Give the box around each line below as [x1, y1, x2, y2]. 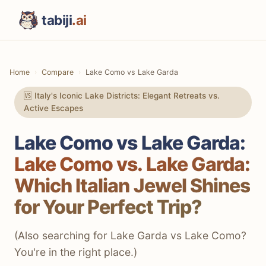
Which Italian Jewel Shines [14, 173, 251, 197]
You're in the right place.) [14, 245, 137, 258]
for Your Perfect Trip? [14, 195, 202, 218]
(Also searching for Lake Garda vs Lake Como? [14, 229, 246, 242]
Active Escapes [24, 103, 83, 113]
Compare [42, 68, 74, 77]
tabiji [42, 12, 72, 28]
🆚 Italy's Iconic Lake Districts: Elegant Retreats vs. [24, 91, 220, 101]
